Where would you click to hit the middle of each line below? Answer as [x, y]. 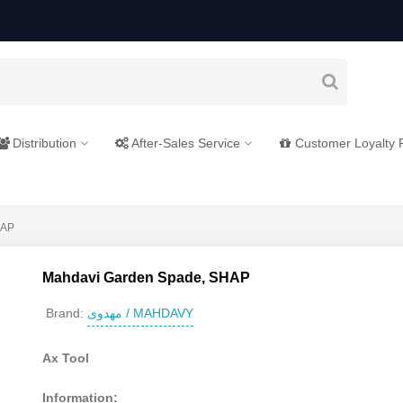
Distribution [45, 143]
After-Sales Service [186, 143]
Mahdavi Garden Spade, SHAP [147, 277]
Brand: [65, 313]
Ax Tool [66, 358]
